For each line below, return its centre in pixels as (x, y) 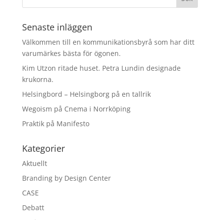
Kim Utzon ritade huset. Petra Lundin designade (101, 68)
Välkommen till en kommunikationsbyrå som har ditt (108, 42)
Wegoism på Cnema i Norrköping (76, 109)
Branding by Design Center (66, 178)
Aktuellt (34, 163)
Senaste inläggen (57, 27)
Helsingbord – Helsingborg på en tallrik (86, 94)
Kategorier (43, 148)
